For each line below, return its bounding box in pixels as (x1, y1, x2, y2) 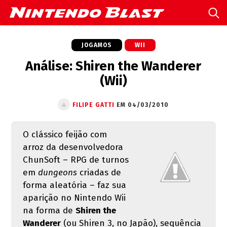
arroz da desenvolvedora (22, 142, 123, 153)
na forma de (22, 205, 75, 216)
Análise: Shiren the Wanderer (25, 58, 202, 74)
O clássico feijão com (22, 129, 107, 140)
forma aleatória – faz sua (22, 180, 126, 191)
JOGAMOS (81, 42, 112, 49)
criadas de (77, 167, 121, 178)
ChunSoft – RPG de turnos (22, 155, 129, 165)
